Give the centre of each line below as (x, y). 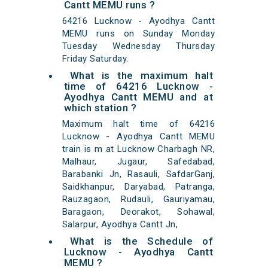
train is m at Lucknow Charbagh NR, (138, 149)
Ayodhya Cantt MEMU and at (138, 97)
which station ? (100, 108)
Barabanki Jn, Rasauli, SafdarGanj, (138, 174)
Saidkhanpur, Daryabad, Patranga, (138, 187)
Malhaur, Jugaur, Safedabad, (138, 162)
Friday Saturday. (95, 59)
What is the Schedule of (141, 241)
